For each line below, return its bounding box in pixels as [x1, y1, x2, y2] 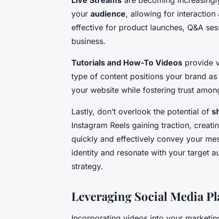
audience [90, 9, 126, 19]
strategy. [71, 161, 103, 172]
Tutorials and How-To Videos [71, 58, 182, 68]
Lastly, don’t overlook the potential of [71, 107, 212, 117]
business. [71, 36, 106, 46]
